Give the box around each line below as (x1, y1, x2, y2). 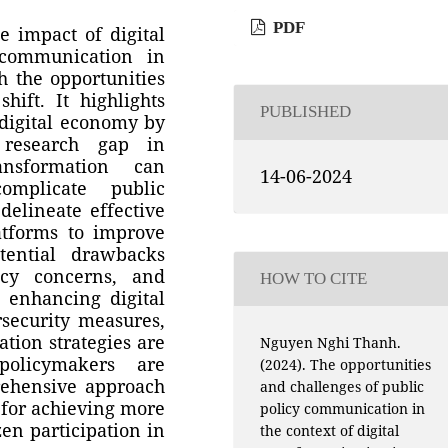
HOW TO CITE (259, 269, 367, 289)
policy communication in (259, 400, 425, 419)
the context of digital (259, 422, 399, 441)
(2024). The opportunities (259, 356, 431, 375)
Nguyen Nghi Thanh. (259, 334, 401, 353)
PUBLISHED (259, 102, 351, 122)
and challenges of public (259, 378, 424, 397)
